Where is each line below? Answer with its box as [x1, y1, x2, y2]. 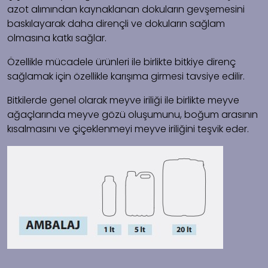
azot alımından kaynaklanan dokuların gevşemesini [7, 2, 245, 16]
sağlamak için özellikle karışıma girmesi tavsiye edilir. [7, 69, 245, 83]
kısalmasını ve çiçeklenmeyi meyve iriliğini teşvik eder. [7, 121, 249, 136]
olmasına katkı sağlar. [7, 31, 106, 45]
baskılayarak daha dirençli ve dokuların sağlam [7, 16, 225, 31]
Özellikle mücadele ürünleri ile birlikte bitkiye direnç [7, 54, 236, 69]
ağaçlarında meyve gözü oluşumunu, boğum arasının [7, 107, 258, 121]
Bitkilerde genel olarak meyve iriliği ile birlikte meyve [7, 93, 239, 107]
